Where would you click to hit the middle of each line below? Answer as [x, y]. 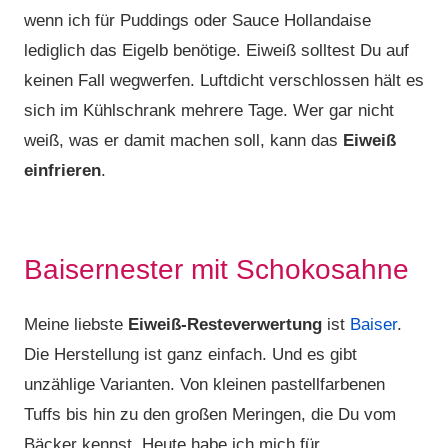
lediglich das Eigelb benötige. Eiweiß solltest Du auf [216, 50]
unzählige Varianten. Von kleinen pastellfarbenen [204, 384]
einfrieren [62, 170]
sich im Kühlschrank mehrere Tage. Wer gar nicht [209, 110]
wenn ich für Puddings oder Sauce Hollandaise [197, 20]
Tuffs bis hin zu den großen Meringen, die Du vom [210, 414]
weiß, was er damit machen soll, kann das [183, 140]
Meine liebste [76, 324]
